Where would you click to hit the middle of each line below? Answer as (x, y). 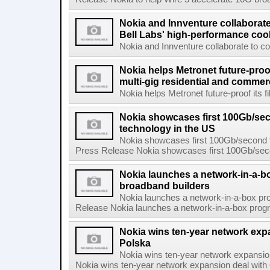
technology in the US (167, 128)
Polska (135, 243)
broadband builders (165, 186)
